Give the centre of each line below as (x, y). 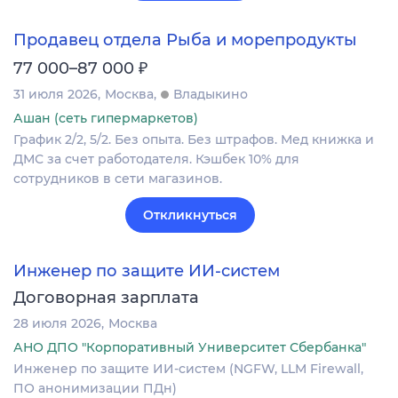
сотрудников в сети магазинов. (118, 178)
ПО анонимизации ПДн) (95, 388)
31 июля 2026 (56, 94)
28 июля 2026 (57, 323)
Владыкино (211, 94)
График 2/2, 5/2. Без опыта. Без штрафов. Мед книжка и (194, 139)
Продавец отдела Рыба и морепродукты (185, 40)
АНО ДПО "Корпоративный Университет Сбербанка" (190, 347)
